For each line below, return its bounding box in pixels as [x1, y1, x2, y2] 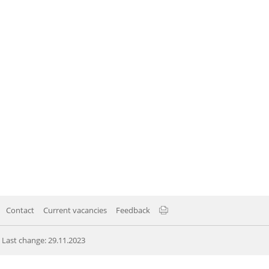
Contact [6, 204, 34, 216]
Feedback [116, 204, 150, 216]
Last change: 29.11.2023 [2, 234, 85, 246]
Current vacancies [43, 204, 107, 216]
